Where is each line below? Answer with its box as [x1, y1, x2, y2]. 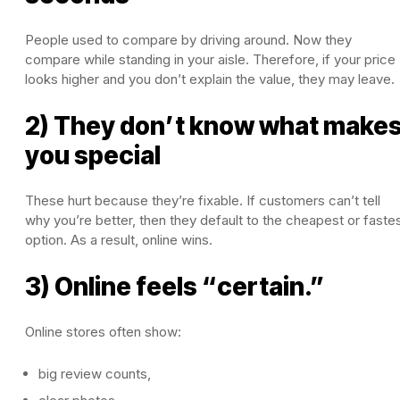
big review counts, [38, 365, 151, 383]
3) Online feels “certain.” [25, 271, 324, 303]
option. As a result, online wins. [25, 231, 212, 249]
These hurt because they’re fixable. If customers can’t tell [25, 192, 380, 210]
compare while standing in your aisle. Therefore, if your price [25, 51, 396, 69]
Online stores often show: [25, 323, 181, 341]
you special [25, 140, 161, 171]
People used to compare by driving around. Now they [25, 31, 352, 49]
